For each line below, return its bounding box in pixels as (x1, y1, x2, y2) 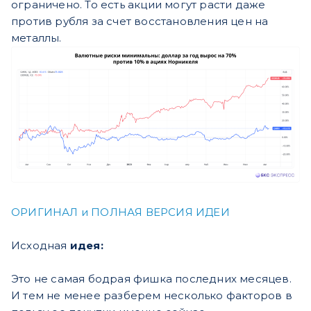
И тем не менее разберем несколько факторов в (11, 288, 292, 302)
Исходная (11, 238, 70, 252)
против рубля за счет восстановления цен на (11, 14, 269, 28)
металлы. (11, 31, 62, 44)
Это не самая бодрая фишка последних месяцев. (11, 271, 292, 285)
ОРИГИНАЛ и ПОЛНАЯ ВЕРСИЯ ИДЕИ (11, 205, 230, 219)
